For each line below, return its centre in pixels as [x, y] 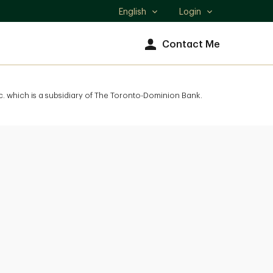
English [133, 12]
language [138, 30]
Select [132, 18]
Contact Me [191, 44]
